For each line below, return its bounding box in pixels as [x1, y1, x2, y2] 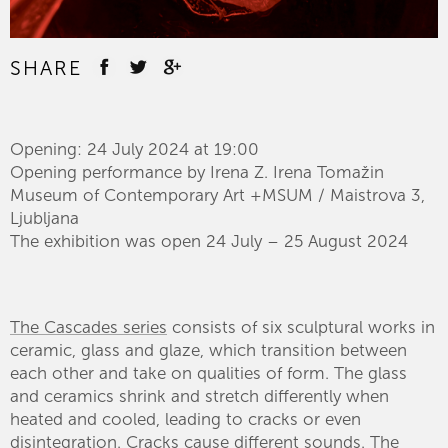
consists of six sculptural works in [167, 316, 435, 337]
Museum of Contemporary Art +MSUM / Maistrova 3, [10, 184, 425, 205]
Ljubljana [10, 207, 79, 228]
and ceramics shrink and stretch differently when [10, 385, 389, 406]
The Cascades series [10, 316, 167, 337]
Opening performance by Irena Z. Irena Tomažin [10, 161, 384, 182]
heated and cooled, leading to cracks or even [10, 408, 361, 429]
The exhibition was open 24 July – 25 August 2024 [10, 230, 408, 251]
